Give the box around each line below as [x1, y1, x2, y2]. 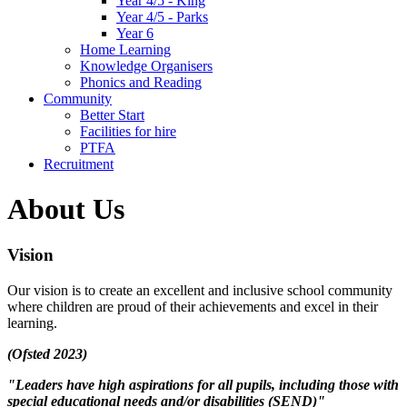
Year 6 [116, 25, 154, 42]
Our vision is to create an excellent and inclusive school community [7, 282, 392, 298]
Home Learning [80, 42, 171, 58]
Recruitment [44, 156, 114, 173]
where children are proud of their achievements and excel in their [7, 298, 378, 314]
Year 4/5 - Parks [116, 9, 208, 25]
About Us [7, 192, 124, 225]
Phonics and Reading [80, 74, 202, 91]
